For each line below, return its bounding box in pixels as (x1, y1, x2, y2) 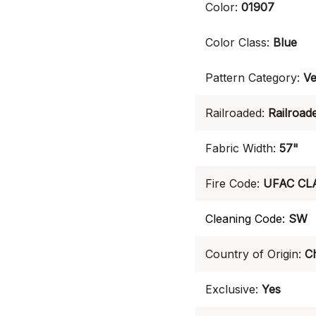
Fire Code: (205, 176, 260, 190)
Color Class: (205, 35, 269, 49)
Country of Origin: (205, 247, 301, 261)
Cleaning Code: (205, 212, 285, 226)
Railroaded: (205, 106, 265, 120)
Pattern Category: (205, 71, 300, 85)
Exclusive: (205, 282, 258, 296)
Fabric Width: (205, 141, 276, 155)
